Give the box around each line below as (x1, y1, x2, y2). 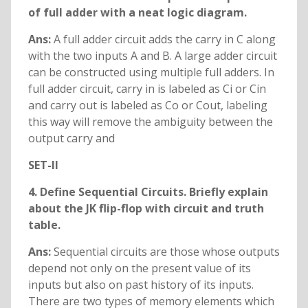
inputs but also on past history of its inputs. (27, 277, 254, 293)
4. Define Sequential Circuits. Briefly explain (27, 184, 268, 200)
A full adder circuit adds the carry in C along (53, 32, 276, 47)
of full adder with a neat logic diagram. (27, 5, 247, 21)
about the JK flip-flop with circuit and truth (27, 201, 264, 217)
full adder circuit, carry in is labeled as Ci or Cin (27, 81, 266, 97)
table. (27, 217, 60, 233)
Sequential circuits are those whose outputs (53, 244, 280, 260)
